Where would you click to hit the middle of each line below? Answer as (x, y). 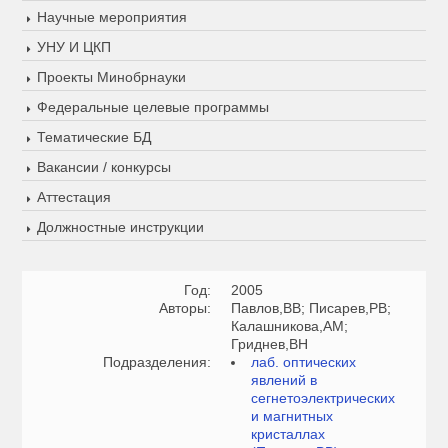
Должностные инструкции (121, 227)
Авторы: (185, 308)
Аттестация (74, 197)
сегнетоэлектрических (323, 398)
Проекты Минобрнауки (112, 77)
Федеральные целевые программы (153, 107)
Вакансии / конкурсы (104, 167)
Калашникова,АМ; (290, 326)
